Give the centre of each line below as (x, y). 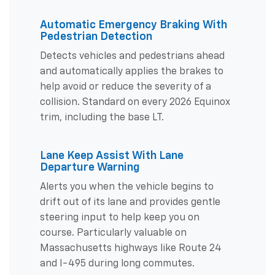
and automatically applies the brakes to (132, 72)
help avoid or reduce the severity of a (126, 87)
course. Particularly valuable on (113, 233)
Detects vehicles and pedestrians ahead (132, 56)
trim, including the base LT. (102, 118)
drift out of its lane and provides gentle (130, 202)
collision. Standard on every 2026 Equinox (135, 102)
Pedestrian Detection (96, 37)
